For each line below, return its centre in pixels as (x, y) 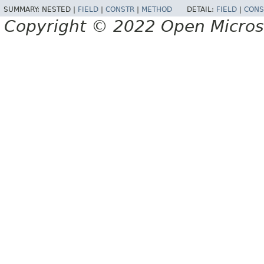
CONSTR (120, 10)
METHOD (157, 10)
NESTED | (60, 10)
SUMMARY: (23, 10)
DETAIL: (202, 10)
